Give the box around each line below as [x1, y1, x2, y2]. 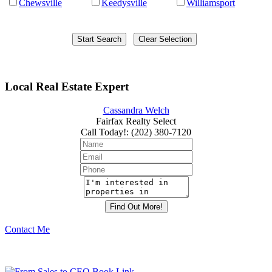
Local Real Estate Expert [5, 80, 129, 93]
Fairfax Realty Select [96, 116, 176, 127]
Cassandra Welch [103, 105, 169, 116]
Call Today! [81, 127, 126, 138]
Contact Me [5, 224, 50, 235]
